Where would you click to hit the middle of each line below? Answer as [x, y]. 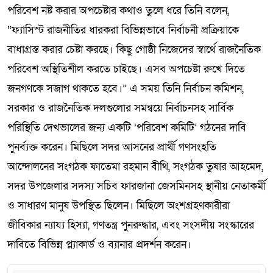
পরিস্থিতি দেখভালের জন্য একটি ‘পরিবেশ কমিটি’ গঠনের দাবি [127, 128]
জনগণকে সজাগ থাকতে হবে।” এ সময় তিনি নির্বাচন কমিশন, [126, 89]
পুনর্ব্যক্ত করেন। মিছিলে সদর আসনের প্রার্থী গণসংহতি [112, 147]
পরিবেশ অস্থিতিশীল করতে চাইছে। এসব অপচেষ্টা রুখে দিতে [126, 69]
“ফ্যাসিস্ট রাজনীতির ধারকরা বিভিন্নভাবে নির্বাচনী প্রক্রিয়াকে [123, 30]
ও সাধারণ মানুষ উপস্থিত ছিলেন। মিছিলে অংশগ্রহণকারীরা [119, 206]
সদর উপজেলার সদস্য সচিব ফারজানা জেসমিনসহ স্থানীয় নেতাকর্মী [136, 186]
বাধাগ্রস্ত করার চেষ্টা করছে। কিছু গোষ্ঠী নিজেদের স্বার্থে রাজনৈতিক [134, 50]
